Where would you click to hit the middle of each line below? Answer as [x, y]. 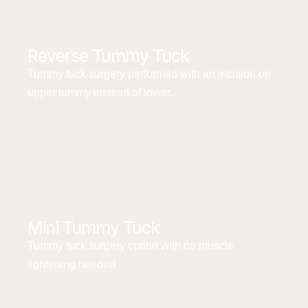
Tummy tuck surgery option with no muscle [131, 246]
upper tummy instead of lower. [100, 92]
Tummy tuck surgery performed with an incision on [149, 74]
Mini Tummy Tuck [93, 228]
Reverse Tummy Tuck [108, 56]
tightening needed [71, 264]
